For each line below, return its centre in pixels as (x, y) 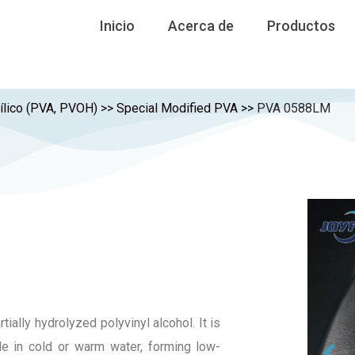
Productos (302, 26)
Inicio (118, 26)
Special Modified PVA (177, 108)
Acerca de (201, 26)
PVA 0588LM (294, 108)
